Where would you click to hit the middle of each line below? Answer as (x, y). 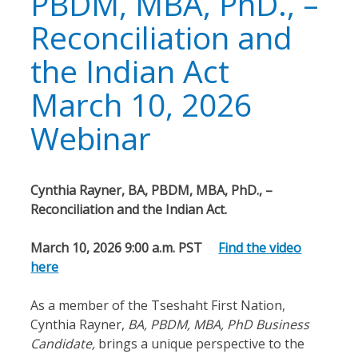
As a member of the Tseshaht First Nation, (158, 306)
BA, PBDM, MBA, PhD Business (219, 325)
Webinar (91, 137)
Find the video (260, 248)
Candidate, (63, 344)
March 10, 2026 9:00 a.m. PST (121, 248)
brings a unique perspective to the (200, 344)
